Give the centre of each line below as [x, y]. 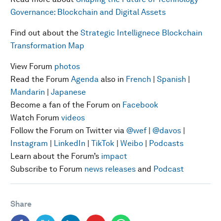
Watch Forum [36, 118]
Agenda [85, 79]
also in [112, 79]
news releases [110, 169]
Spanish [171, 79]
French [138, 79]
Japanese [68, 92]
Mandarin [28, 92]
